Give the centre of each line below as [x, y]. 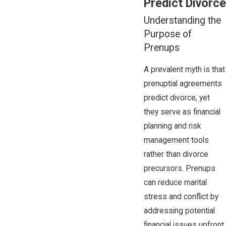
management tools [176, 140]
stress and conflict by [181, 196]
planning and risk [172, 126]
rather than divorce [176, 154]
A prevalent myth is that [184, 69]
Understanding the [182, 21]
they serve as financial [182, 112]
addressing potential [179, 211]
